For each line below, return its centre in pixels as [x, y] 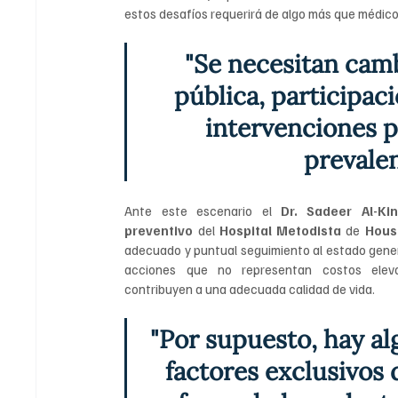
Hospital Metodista [283, 231]
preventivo [159, 231]
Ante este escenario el [203, 211]
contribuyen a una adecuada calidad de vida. [250, 289]
